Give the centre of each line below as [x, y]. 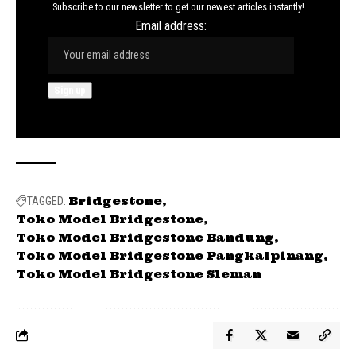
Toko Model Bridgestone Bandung [145, 237]
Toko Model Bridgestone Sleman [139, 274]
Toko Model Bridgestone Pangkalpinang [170, 255]
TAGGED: [46, 201]
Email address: [171, 25]
